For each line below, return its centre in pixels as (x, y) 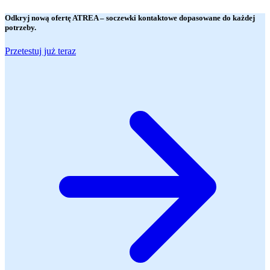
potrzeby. (20, 28)
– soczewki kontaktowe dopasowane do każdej (177, 18)
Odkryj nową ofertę (39, 18)
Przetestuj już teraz (40, 51)
